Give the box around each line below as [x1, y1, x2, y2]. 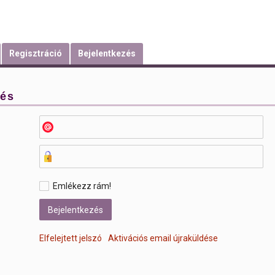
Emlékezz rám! [53, 181, 111, 191]
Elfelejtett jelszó [39, 233, 102, 243]
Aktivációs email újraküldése [108, 233, 218, 243]
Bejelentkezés [78, 48, 136, 58]
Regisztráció [9, 48, 62, 58]
